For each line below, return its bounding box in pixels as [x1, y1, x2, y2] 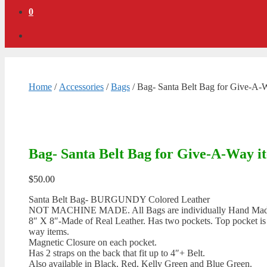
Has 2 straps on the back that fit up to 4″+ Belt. [29, 248, 205, 258]
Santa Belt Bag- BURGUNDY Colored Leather [29, 194, 210, 204]
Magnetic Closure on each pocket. [29, 237, 157, 247]
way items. [29, 226, 69, 237]
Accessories [59, 82, 104, 92]
